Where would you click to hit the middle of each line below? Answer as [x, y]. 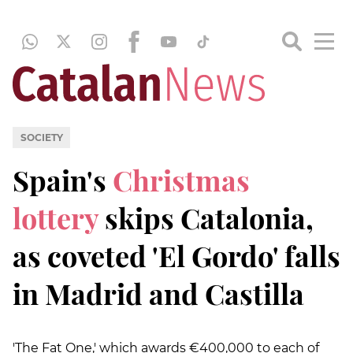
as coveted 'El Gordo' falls [176, 255]
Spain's [63, 179]
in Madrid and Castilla [158, 293]
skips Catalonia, [209, 217]
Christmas [181, 179]
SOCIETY [41, 137]
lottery [59, 217]
